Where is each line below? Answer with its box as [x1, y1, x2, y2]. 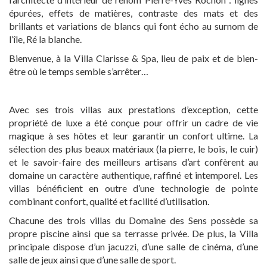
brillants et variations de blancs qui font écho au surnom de [9, 20, 258, 32]
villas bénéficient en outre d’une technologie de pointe [9, 182, 258, 194]
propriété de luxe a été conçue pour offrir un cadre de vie [9, 117, 258, 128]
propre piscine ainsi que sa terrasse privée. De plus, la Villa [9, 228, 258, 239]
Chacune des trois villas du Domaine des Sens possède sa [9, 215, 258, 226]
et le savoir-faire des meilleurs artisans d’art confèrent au [9, 156, 258, 167]
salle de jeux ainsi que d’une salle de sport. [9, 254, 176, 265]
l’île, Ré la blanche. [9, 33, 82, 45]
